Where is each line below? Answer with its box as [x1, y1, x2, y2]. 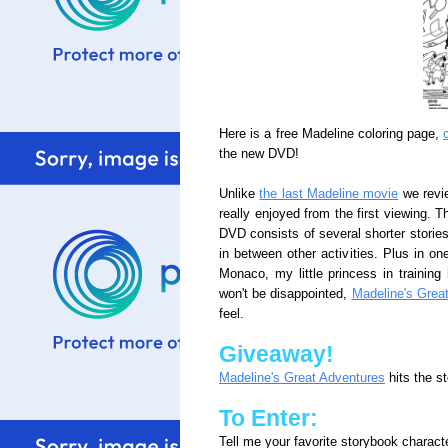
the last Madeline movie [259, 187, 399, 201]
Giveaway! [219, 341, 334, 367]
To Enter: [219, 405, 318, 431]
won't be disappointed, [219, 287, 352, 301]
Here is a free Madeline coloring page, [219, 127, 444, 141]
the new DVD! [219, 147, 299, 161]
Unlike [219, 187, 260, 201]
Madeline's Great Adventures [219, 371, 385, 385]
